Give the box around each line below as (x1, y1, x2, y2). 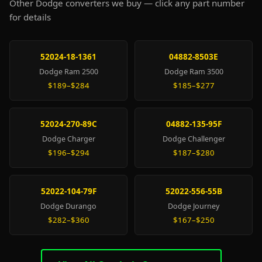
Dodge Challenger (162, 134, 225, 144)
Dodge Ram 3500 (164, 67, 223, 77)
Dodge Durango (40, 201, 96, 211)
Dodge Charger (42, 134, 95, 144)
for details (9, 11, 51, 23)
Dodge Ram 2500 (39, 67, 98, 77)
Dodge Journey (168, 201, 219, 211)
